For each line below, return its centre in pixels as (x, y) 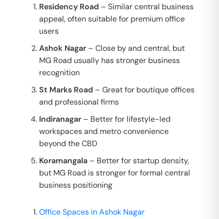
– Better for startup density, (138, 161)
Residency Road (69, 7)
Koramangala (63, 161)
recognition (59, 73)
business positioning (76, 185)
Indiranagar (60, 119)
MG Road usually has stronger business (109, 60)
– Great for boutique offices (144, 90)
